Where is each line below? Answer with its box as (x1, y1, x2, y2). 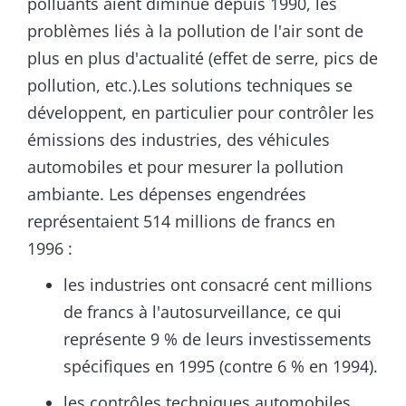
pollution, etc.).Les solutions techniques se (27, 74, 353, 97)
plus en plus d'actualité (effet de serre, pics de (27, 47, 378, 70)
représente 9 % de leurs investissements (63, 328, 372, 351)
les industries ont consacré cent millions (63, 274, 372, 296)
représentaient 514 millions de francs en (27, 210, 335, 233)
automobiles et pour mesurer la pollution (27, 156, 343, 179)
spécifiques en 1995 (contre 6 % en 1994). (63, 355, 378, 378)
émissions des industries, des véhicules (27, 129, 330, 151)
